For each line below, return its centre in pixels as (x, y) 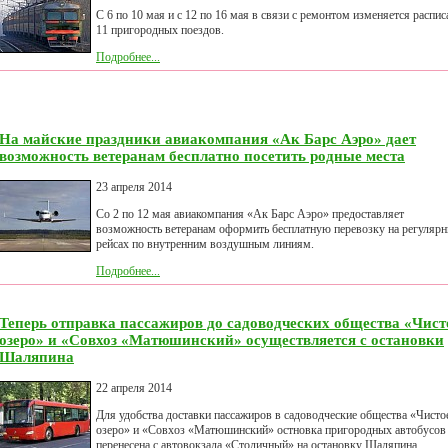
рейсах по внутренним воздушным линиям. (205, 244)
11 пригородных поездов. (160, 30)
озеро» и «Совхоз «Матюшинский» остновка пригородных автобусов (271, 430)
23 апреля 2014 (134, 187)
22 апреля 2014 (134, 388)
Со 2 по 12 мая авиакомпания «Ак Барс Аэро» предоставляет (250, 214)
